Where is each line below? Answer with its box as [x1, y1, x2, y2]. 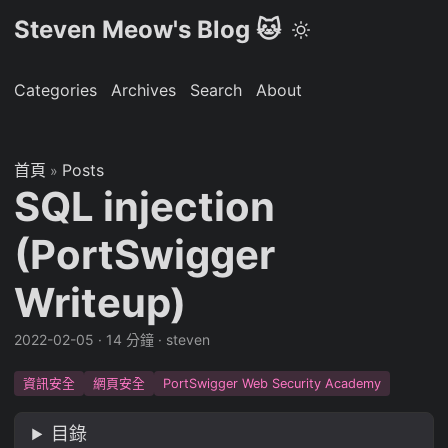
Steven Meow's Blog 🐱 [14, 15, 281, 44]
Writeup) [14, 278, 186, 327]
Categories [14, 80, 97, 100]
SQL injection [14, 182, 275, 231]
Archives [111, 80, 176, 100]
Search [190, 80, 242, 100]
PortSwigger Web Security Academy [162, 375, 381, 391]
